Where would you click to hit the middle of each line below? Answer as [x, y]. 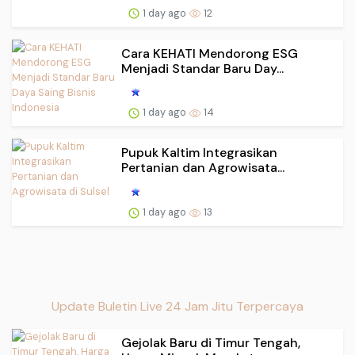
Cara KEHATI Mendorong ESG [210, 53]
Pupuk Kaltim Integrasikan [199, 153]
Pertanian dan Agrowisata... [203, 168]
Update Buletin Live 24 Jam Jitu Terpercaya [177, 306]
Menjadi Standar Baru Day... [202, 68]
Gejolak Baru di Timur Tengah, [211, 342]
